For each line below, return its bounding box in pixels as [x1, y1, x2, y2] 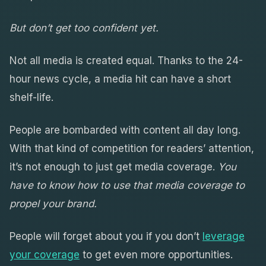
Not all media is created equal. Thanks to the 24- [9, 54, 243, 66]
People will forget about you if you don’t [9, 230, 202, 242]
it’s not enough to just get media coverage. [9, 160, 218, 173]
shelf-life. [9, 91, 53, 103]
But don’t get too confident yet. [9, 21, 159, 34]
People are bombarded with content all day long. [9, 123, 240, 136]
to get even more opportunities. [80, 248, 233, 261]
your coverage [9, 248, 80, 261]
